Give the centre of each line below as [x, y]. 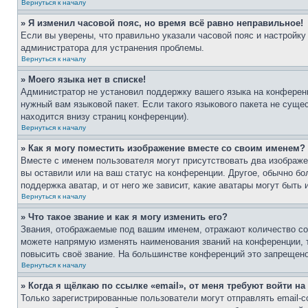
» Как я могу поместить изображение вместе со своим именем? [163, 148]
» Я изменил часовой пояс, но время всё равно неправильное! [162, 23]
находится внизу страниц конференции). [105, 117]
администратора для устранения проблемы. [112, 48]
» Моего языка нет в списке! [83, 79]
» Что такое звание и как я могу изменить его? [124, 217]
